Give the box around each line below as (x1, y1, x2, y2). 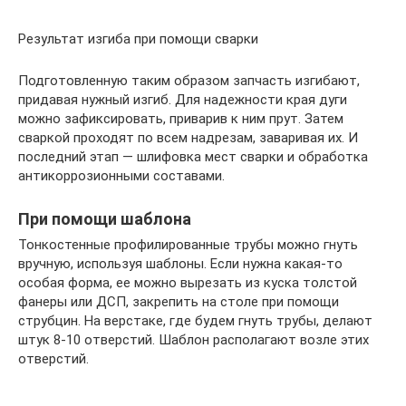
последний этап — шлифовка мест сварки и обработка (18, 149, 368, 166)
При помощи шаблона (18, 209, 191, 229)
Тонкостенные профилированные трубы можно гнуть (18, 237, 358, 254)
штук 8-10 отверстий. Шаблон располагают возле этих (18, 332, 369, 349)
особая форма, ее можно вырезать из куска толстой (18, 275, 357, 292)
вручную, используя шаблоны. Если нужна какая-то (18, 256, 343, 273)
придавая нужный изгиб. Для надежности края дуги (18, 92, 347, 109)
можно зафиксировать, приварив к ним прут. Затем (18, 111, 343, 128)
